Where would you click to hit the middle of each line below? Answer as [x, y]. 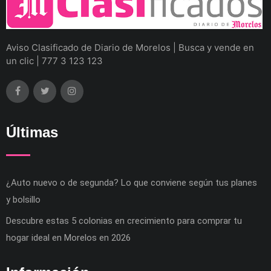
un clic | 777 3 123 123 [54, 61]
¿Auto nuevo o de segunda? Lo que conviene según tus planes [132, 183]
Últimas [32, 132]
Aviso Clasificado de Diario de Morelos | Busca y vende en [130, 48]
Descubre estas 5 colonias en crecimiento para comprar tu [124, 221]
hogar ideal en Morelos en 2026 [68, 238]
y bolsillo [23, 200]
